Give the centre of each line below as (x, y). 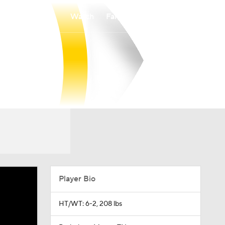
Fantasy (120, 16)
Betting (159, 16)
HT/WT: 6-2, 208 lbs (90, 204)
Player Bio (77, 179)
